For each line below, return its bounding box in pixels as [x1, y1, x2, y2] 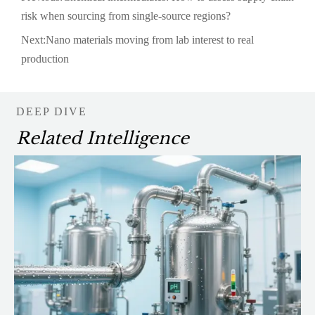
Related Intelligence [15, 127, 189, 148]
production [21, 53, 69, 65]
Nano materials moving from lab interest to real [46, 34, 254, 46]
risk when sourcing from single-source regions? [21, 9, 231, 22]
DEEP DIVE [15, 105, 87, 118]
